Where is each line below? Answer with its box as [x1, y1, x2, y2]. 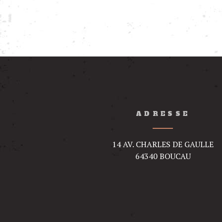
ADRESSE [135, 110, 190, 118]
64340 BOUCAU [135, 150, 191, 162]
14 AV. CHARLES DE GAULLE [112, 138, 214, 150]
